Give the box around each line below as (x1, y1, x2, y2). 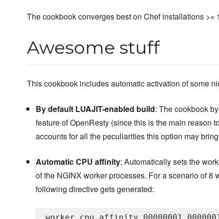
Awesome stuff (27, 37, 160, 59)
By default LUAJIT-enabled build (35, 103, 155, 115)
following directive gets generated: (35, 183, 154, 195)
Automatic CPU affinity (35, 156, 120, 168)
